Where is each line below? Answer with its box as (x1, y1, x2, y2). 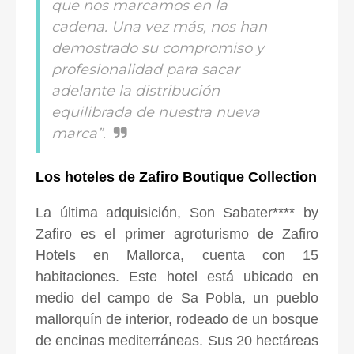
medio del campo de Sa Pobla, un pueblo (36, 289, 318, 306)
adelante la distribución (51, 81, 220, 100)
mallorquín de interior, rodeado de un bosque (36, 311, 318, 327)
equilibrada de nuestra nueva (51, 103, 260, 121)
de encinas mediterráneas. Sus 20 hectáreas (36, 332, 318, 348)
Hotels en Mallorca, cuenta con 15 (36, 247, 318, 263)
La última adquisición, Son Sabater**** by (36, 204, 318, 220)
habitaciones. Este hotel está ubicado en (36, 268, 318, 284)
